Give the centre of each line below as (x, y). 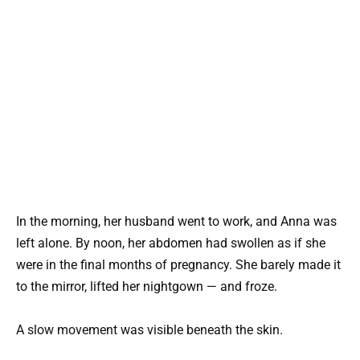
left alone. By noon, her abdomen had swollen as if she (171, 243)
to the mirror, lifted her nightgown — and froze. (147, 286)
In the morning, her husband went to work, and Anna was (176, 221)
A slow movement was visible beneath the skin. (149, 330)
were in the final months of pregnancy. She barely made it (178, 264)
